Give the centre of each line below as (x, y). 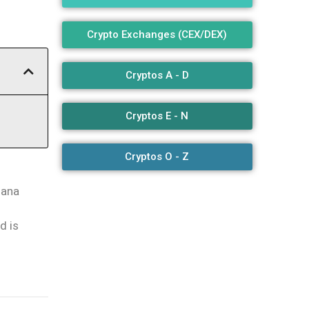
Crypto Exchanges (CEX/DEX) (157, 35)
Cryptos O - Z (157, 157)
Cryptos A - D (157, 76)
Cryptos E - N (157, 116)
